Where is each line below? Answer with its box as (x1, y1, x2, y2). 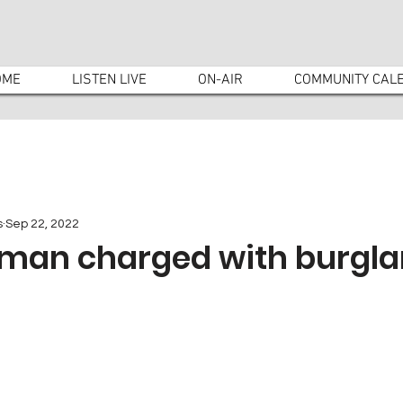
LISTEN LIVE (72, 71, 147, 89)
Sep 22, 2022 (5, 217, 79, 230)
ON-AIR (198, 71, 243, 89)
